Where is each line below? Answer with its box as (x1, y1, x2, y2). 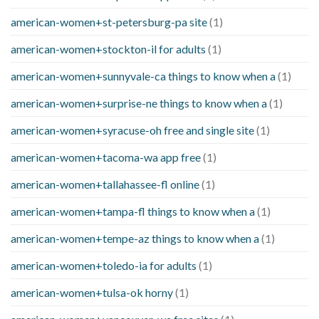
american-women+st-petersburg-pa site (11, 15, 207, 29)
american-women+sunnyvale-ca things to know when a (11, 69, 276, 83)
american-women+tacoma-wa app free (11, 150, 201, 164)
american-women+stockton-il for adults (11, 42, 206, 56)
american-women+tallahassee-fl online (11, 177, 199, 192)
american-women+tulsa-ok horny (11, 286, 173, 300)
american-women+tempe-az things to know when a (11, 231, 259, 246)
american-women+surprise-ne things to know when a (11, 96, 267, 110)
